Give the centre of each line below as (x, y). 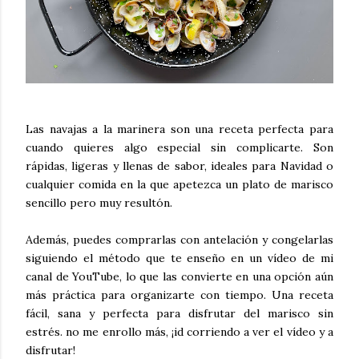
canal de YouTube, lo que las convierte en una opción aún (179, 276)
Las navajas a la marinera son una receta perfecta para (179, 129)
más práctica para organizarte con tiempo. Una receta (179, 294)
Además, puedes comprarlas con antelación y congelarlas (179, 239)
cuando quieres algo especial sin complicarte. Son (179, 147)
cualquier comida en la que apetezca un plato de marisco (179, 184)
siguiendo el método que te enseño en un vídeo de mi (179, 258)
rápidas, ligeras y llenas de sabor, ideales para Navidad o (179, 165)
